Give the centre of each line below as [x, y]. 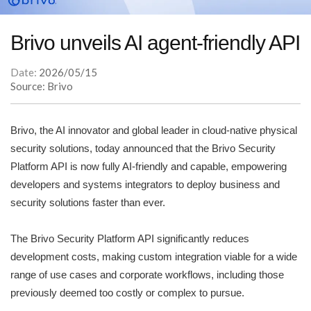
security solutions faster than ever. [88, 203]
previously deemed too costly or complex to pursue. [127, 293]
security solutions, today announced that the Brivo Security [143, 149]
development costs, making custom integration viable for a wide [154, 257]
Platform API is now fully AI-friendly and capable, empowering [149, 167]
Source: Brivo [42, 86]
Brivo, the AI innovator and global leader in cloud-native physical [154, 131]
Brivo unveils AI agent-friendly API [155, 43]
